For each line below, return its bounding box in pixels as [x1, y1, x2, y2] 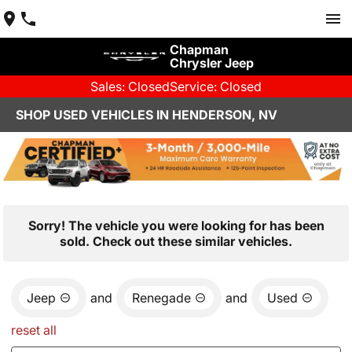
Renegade [132, 289, 191, 306]
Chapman [169, 42, 229, 57]
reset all [11, 321, 57, 338]
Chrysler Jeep [169, 55, 254, 71]
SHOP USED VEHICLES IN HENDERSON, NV [16, 107, 277, 123]
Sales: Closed [90, 79, 170, 94]
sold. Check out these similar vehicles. [60, 233, 292, 249]
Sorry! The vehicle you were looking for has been [27, 217, 324, 233]
